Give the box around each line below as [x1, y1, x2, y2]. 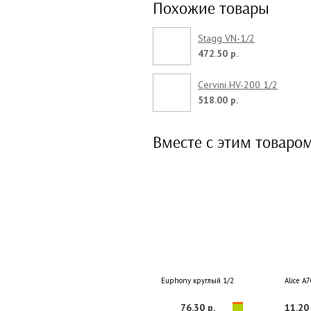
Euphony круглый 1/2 [161, 275, 235, 285]
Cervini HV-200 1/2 [198, 78, 278, 91]
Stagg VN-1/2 [198, 31, 255, 44]
